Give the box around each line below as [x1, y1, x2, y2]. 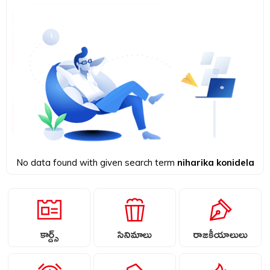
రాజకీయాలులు [192, 228, 248, 245]
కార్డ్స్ [40, 228, 58, 245]
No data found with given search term [16, 156, 177, 168]
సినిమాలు [117, 228, 152, 245]
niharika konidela [177, 156, 254, 168]
